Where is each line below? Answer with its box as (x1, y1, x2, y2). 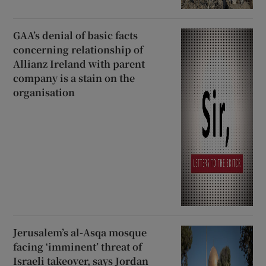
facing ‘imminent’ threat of (13, 240, 142, 254)
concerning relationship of (13, 43, 144, 57)
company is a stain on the (13, 71, 135, 85)
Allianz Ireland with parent (13, 57, 145, 71)
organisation (13, 85, 75, 100)
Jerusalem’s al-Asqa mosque (13, 226, 147, 240)
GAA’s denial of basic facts (13, 28, 138, 43)
